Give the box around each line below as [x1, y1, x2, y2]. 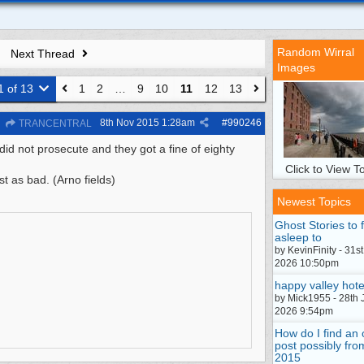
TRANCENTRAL [16, 118, 92, 129]
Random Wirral [277, 45, 354, 58]
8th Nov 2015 [100, 117, 159, 128]
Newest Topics [277, 195, 351, 208]
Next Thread [10, 47, 78, 60]
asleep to [275, 231, 322, 244]
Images [277, 61, 315, 74]
